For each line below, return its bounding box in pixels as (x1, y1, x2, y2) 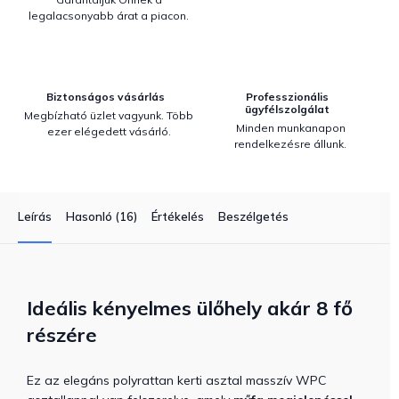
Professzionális (245, 90, 329, 103)
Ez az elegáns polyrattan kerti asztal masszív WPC (27, 372, 326, 388)
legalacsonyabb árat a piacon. (28, 9, 189, 22)
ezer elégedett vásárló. (46, 125, 171, 138)
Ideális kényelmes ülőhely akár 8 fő (27, 296, 353, 321)
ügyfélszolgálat (244, 102, 330, 116)
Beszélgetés (218, 209, 289, 224)
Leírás (18, 209, 52, 224)
